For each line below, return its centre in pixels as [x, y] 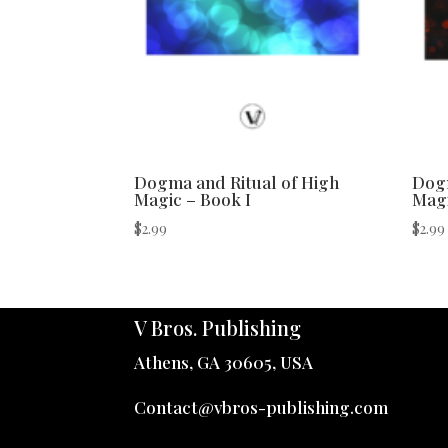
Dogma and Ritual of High [237, 182]
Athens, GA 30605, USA [224, 361]
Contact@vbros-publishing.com [261, 406]
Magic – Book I [193, 199]
